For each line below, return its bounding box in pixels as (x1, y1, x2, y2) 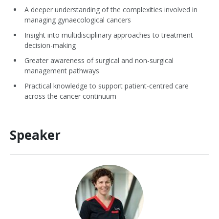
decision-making (24, 41, 76, 50)
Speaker (10, 126, 61, 144)
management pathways (24, 66, 99, 75)
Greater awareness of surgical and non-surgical (24, 56, 174, 65)
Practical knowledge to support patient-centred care (24, 81, 189, 90)
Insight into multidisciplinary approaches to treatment (24, 30, 193, 40)
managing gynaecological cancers (24, 15, 131, 24)
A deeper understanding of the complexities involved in (24, 5, 197, 14)
